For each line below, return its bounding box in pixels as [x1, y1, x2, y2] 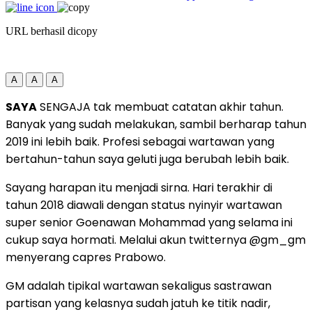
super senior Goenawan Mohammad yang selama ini [6, 214, 292, 231]
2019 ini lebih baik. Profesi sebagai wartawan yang [6, 133, 274, 150]
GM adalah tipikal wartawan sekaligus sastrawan [6, 277, 272, 294]
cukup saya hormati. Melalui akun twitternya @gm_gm [6, 231, 306, 248]
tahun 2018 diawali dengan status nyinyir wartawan [6, 196, 282, 213]
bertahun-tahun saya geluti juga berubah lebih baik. [6, 150, 289, 167]
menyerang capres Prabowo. [6, 249, 166, 265]
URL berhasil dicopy [6, 24, 97, 37]
